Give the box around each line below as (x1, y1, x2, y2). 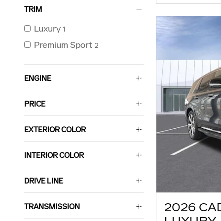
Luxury (34, 23, 61, 35)
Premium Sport (34, 39, 93, 51)
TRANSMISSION (24, 202, 80, 212)
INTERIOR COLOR (24, 150, 84, 160)
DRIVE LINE (24, 176, 63, 186)
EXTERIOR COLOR (24, 125, 86, 135)
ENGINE (24, 74, 51, 83)
